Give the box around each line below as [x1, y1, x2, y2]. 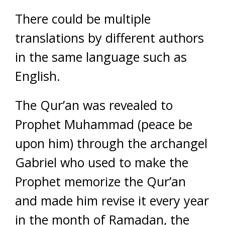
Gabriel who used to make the [15, 154, 188, 171]
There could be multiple [15, 10, 151, 27]
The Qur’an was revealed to [15, 96, 173, 114]
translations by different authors [15, 29, 204, 46]
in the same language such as [15, 48, 187, 65]
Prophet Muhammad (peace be [15, 116, 192, 133]
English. [15, 67, 60, 84]
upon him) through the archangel [15, 135, 207, 152]
